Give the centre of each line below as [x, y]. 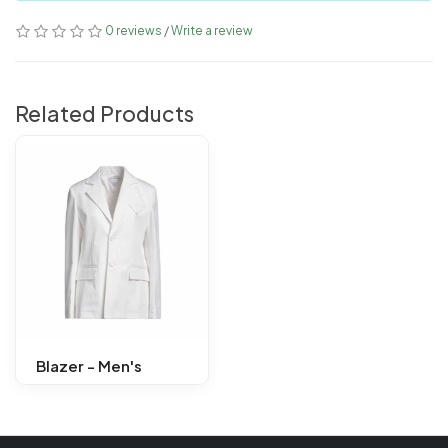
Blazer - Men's [89, 366]
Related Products [104, 114]
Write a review [212, 31]
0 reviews [133, 31]
